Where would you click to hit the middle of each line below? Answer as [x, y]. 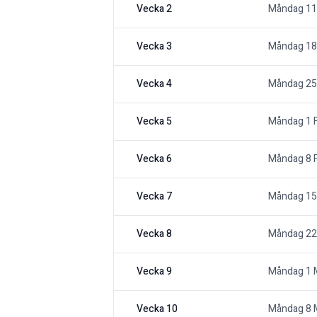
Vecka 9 [154, 272]
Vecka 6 [154, 159]
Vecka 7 [154, 197]
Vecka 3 [154, 47]
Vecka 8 [154, 234]
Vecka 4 [154, 84]
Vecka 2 [154, 9]
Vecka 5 [154, 122]
